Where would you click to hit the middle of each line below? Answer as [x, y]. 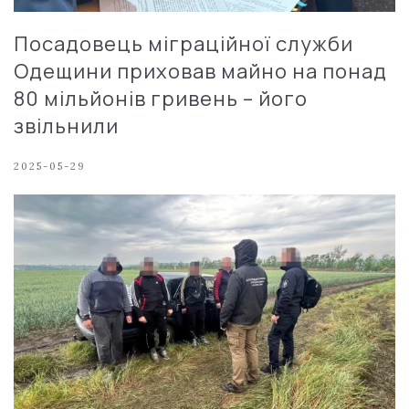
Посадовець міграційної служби [184, 43]
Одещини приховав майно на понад [200, 71]
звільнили [66, 126]
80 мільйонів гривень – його [161, 98]
